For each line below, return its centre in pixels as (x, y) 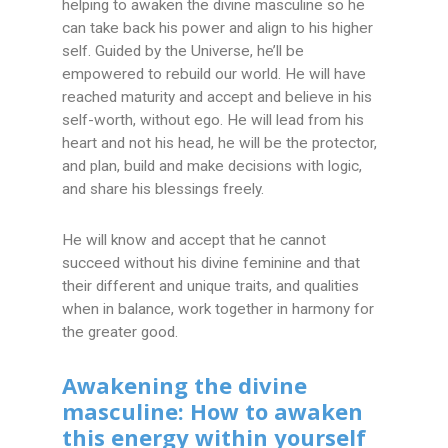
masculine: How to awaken (213, 411)
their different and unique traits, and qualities (211, 286)
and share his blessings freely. (163, 189)
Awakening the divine (185, 385)
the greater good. (120, 332)
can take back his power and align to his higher (218, 28)
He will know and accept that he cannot (194, 240)
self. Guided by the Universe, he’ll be (183, 51)
